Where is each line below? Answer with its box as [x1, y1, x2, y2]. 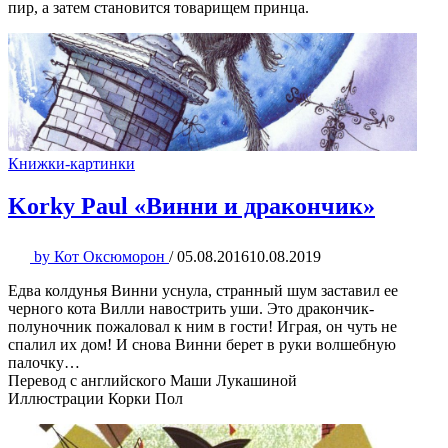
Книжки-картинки [8, 154, 135, 172]
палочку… [8, 353, 80, 371]
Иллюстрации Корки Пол [8, 389, 183, 407]
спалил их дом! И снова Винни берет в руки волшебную [8, 335, 396, 353]
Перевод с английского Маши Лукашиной [8, 371, 297, 389]
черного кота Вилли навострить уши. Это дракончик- [8, 299, 374, 317]
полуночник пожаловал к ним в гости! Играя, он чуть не [8, 317, 397, 335]
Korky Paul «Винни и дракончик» [8, 192, 375, 219]
